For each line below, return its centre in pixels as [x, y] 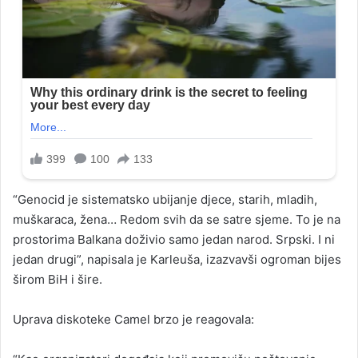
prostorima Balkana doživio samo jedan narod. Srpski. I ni [174, 239]
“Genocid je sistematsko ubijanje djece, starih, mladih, [165, 199]
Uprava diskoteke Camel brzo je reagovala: [133, 319]
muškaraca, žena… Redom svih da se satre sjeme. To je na [177, 219]
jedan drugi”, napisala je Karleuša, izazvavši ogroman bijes [177, 259]
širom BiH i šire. [58, 279]
